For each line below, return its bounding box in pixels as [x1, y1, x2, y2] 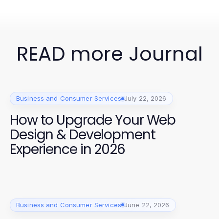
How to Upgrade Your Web [10, 110, 176, 130]
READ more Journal [16, 40, 203, 67]
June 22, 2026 [124, 200, 170, 209]
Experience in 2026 [10, 140, 125, 159]
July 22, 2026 [124, 94, 167, 102]
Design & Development [10, 125, 155, 144]
